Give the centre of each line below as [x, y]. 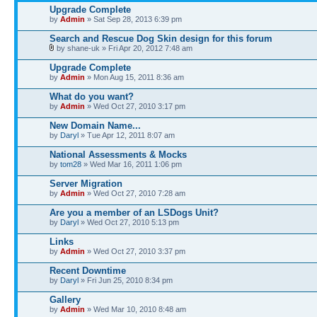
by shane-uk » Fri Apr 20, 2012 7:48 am [123, 48]
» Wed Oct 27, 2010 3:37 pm [135, 251]
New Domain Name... [95, 126]
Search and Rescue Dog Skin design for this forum [161, 39]
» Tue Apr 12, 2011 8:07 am [127, 135]
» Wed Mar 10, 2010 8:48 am [136, 309]
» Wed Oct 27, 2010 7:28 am [135, 193]
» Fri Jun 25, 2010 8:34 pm [126, 280]
